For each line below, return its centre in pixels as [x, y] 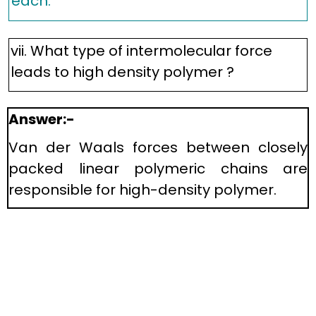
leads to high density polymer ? [122, 72]
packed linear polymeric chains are [158, 169]
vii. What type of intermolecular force [141, 51]
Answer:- [42, 119]
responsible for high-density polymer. [142, 190]
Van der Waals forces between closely [158, 147]
